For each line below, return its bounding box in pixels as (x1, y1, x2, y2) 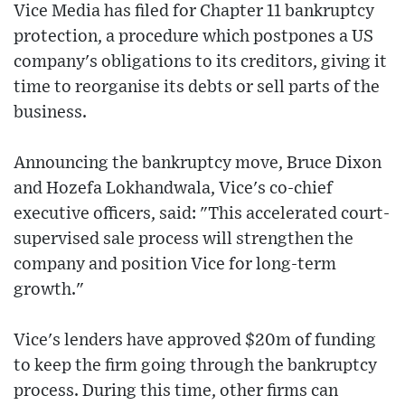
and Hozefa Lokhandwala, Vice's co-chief (14, 180, 333, 198)
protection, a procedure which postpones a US (14, 28, 373, 46)
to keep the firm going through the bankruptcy (14, 357, 377, 375)
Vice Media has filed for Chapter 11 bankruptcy (14, 3, 374, 21)
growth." (14, 281, 84, 299)
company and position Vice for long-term (14, 256, 336, 274)
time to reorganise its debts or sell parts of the (14, 79, 380, 97)
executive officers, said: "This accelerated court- (14, 205, 390, 223)
